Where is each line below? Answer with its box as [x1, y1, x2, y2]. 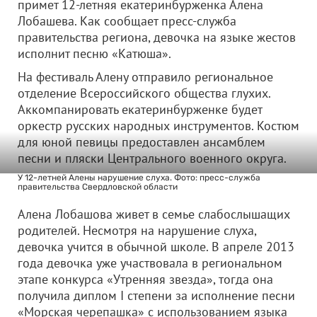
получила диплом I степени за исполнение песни [18, 287, 295, 304]
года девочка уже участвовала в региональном [18, 255, 282, 271]
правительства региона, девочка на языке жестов [18, 29, 296, 45]
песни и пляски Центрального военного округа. [18, 150, 287, 166]
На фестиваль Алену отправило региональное [18, 69, 273, 85]
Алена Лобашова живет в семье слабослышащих [18, 206, 290, 222]
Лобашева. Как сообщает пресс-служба [18, 13, 236, 29]
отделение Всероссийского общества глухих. [18, 85, 270, 101]
